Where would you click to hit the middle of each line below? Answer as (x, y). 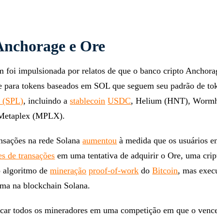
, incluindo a (47, 101)
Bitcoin (165, 171)
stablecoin (88, 101)
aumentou (100, 141)
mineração (68, 171)
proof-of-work (114, 171)
